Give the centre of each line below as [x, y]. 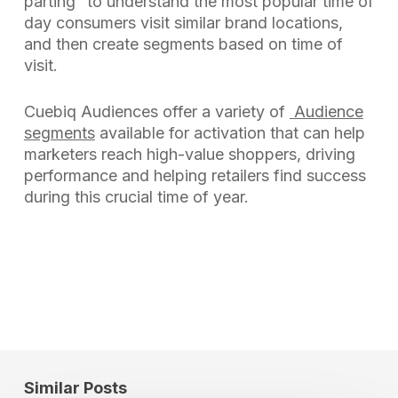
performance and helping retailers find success [195, 175]
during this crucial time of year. [136, 196]
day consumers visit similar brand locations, [183, 22]
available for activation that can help [230, 132]
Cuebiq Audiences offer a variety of [156, 111]
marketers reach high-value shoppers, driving [189, 154]
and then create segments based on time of [183, 44]
